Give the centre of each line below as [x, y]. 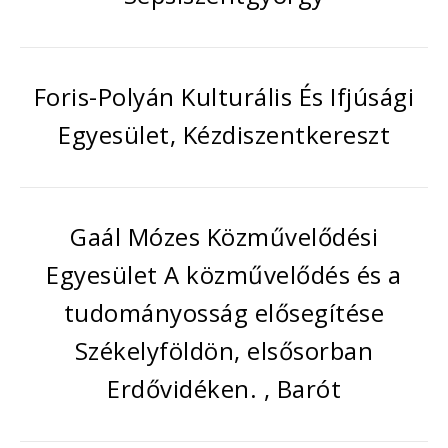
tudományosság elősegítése [224, 312]
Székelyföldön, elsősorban [224, 350]
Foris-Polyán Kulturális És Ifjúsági [224, 96]
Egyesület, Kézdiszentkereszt [224, 134]
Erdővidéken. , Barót [224, 388]
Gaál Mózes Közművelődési [224, 236]
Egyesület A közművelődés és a [224, 274]
